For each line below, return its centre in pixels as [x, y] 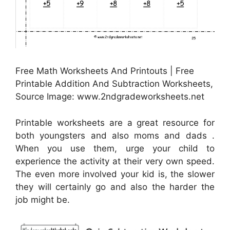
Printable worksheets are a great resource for [115, 122]
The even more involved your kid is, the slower [115, 174]
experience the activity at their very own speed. [115, 161]
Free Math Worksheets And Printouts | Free [105, 71]
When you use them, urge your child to [115, 148]
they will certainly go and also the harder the [115, 187]
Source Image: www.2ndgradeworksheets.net [110, 97]
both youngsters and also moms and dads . [115, 135]
